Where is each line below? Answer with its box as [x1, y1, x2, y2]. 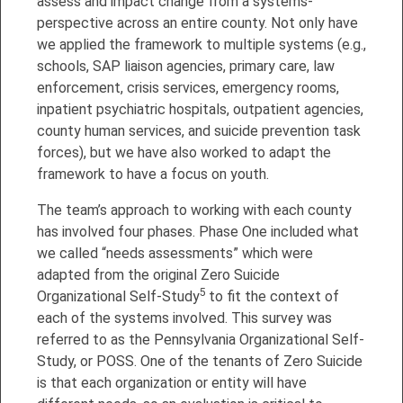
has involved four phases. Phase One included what [37, 222, 359, 240]
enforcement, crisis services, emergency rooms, [37, 78, 339, 96]
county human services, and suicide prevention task [37, 121, 361, 139]
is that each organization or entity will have [37, 373, 307, 391]
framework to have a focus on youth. [37, 165, 269, 183]
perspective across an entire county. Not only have [37, 13, 358, 31]
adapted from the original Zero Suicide [37, 265, 280, 283]
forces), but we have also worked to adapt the [37, 143, 331, 161]
